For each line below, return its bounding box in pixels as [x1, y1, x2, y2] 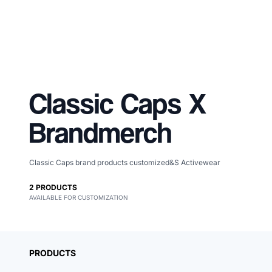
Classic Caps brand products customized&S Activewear [29, 158, 220, 167]
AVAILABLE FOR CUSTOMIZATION [29, 194, 128, 201]
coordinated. [83, 202, 200, 227]
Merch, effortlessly [83, 179, 259, 204]
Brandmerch [29, 115, 172, 149]
